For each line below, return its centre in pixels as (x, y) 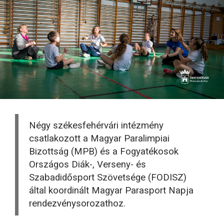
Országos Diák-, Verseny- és (87, 165)
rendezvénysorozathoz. (77, 204)
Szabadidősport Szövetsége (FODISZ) (108, 178)
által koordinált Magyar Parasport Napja (111, 191)
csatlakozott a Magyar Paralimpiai (99, 139)
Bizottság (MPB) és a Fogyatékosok (104, 152)
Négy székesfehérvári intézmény (96, 126)
